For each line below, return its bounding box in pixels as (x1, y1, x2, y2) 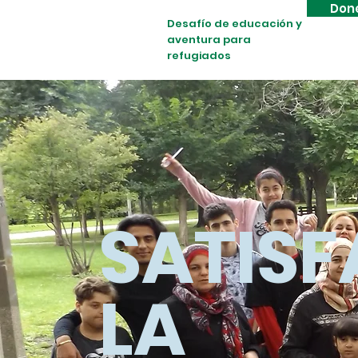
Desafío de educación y (167, 16, 302, 31)
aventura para (167, 32, 251, 47)
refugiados (167, 48, 231, 63)
